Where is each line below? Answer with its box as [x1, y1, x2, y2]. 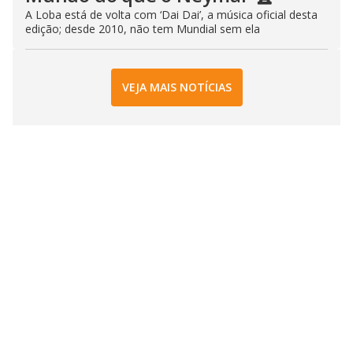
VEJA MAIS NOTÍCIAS [121, 80, 232, 95]
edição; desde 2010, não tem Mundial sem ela [25, 20, 260, 36]
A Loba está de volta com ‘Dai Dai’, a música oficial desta [25, 6, 318, 22]
